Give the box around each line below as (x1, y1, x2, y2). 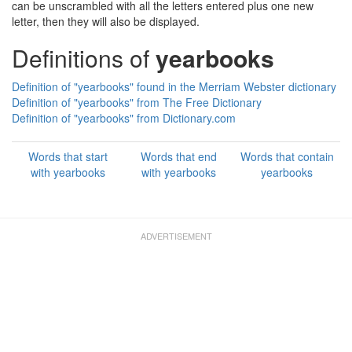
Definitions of (12, 41, 156, 75)
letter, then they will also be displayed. (12, 13, 200, 29)
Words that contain (240, 148, 334, 164)
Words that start (27, 148, 108, 164)
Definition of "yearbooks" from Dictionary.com (12, 110, 236, 126)
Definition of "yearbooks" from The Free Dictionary (12, 94, 262, 110)
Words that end (140, 148, 217, 164)
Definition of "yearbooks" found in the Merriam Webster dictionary (12, 79, 336, 94)
